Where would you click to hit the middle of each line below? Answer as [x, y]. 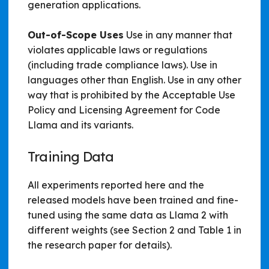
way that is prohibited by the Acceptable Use [131, 95]
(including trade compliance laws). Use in [122, 65]
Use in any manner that [178, 35]
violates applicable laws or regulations [117, 50]
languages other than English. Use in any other [134, 80]
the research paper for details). [100, 245]
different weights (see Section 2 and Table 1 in [134, 230]
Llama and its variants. [80, 125]
